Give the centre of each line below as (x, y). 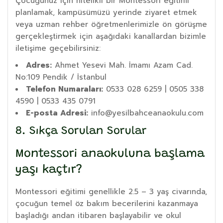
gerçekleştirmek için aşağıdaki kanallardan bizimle (111, 36)
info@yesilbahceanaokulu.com (146, 113)
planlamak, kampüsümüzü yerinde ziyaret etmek (106, 12)
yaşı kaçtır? (49, 170)
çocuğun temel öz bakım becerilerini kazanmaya (107, 203)
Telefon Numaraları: (64, 89)
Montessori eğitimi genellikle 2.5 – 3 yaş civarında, (111, 191)
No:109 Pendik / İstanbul (61, 77)
